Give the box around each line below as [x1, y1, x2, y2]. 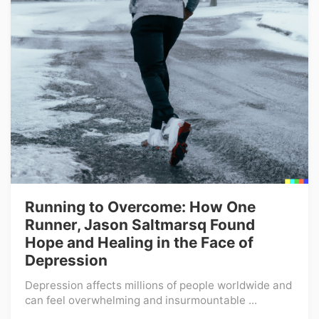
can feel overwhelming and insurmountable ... [25, 293, 257, 307]
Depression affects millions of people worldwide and [25, 278, 292, 292]
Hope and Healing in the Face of [25, 234, 253, 251]
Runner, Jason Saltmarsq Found [25, 216, 255, 234]
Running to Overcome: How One [25, 198, 256, 216]
